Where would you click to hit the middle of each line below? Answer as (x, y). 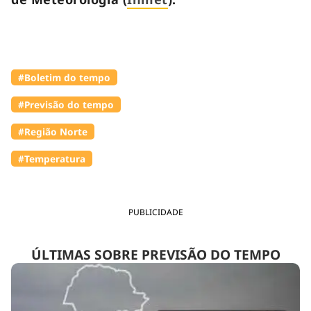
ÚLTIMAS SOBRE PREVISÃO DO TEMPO (155, 254)
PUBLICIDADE (155, 212)
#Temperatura (52, 158)
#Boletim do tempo (64, 77)
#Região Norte (53, 131)
